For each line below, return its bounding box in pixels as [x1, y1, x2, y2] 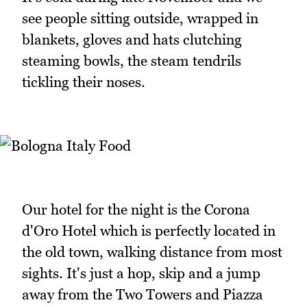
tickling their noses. [22, 73, 145, 90]
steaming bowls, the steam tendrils [22, 51, 241, 69]
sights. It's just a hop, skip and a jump [22, 265, 260, 282]
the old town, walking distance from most [22, 243, 282, 261]
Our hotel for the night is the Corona [22, 201, 250, 219]
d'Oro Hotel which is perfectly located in [22, 222, 275, 240]
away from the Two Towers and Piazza [22, 286, 263, 304]
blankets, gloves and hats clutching [22, 30, 242, 48]
